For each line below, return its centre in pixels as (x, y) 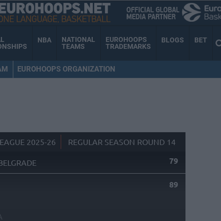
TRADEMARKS (128, 47)
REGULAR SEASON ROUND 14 (122, 142)
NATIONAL (78, 40)
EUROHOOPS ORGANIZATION (66, 69)
